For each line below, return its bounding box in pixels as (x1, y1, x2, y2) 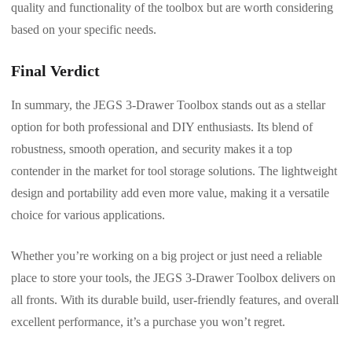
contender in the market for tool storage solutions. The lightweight (11, 164, 337, 178)
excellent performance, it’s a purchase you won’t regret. (11, 315, 285, 329)
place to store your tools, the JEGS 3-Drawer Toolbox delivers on (11, 271, 335, 285)
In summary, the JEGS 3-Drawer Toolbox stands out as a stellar (11, 98, 325, 112)
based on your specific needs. (11, 23, 156, 37)
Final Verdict (11, 62, 100, 80)
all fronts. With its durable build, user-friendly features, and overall (11, 293, 339, 307)
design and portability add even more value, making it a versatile (11, 186, 329, 200)
